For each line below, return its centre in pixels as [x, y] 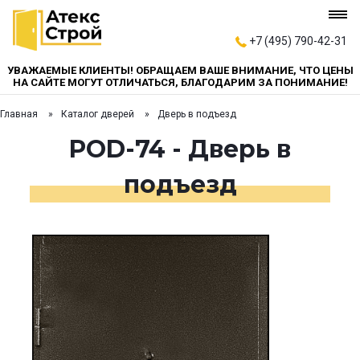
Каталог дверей [98, 114]
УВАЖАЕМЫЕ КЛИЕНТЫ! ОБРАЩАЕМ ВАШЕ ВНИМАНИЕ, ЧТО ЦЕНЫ [180, 70]
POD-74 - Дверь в [180, 149]
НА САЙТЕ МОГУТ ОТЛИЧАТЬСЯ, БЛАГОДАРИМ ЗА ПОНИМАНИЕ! [180, 82]
